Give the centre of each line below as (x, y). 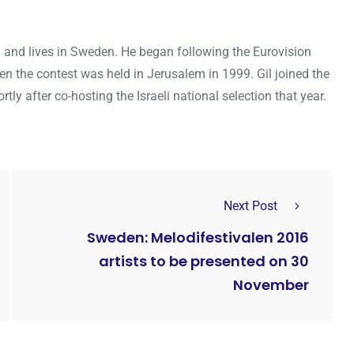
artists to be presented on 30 (204, 262)
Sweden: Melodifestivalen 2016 (198, 238)
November (271, 285)
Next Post (250, 206)
